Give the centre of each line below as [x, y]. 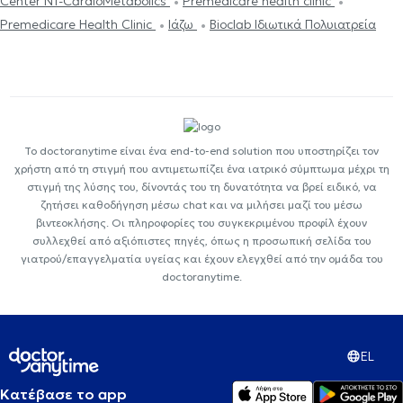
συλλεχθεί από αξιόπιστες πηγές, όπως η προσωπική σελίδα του [201, 240]
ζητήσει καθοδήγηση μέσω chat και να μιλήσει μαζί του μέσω [201, 204]
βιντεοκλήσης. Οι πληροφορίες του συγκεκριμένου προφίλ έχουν [201, 222]
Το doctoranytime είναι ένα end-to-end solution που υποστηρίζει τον [201, 150]
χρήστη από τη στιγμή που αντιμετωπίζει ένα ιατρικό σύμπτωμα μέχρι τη [201, 168]
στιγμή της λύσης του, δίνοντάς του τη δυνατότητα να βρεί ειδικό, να [201, 186]
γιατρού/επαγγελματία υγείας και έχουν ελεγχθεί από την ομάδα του [201, 258]
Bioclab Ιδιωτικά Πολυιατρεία [293, 25]
